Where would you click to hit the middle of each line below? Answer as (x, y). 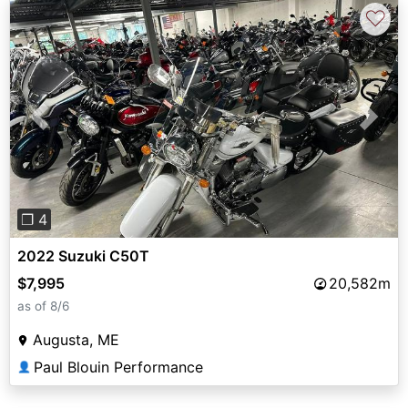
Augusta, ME (76, 340)
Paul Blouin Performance (118, 367)
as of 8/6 (43, 306)
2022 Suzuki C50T (83, 256)
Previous (68, 127)
